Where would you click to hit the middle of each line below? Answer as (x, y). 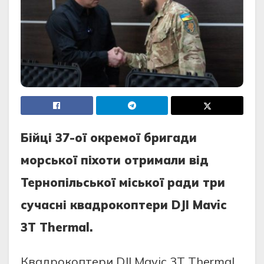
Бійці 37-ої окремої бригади (109, 138)
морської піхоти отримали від (115, 160)
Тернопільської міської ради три (123, 183)
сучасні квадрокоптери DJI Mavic (124, 205)
